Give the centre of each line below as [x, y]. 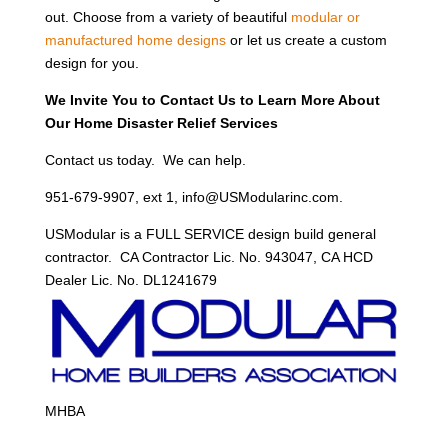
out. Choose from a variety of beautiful [167, 16]
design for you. [91, 62]
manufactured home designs [135, 39]
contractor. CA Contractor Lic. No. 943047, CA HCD [208, 256]
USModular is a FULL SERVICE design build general [210, 233]
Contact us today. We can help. [145, 159]
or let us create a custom [306, 39]
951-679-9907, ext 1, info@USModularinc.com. [193, 196]
